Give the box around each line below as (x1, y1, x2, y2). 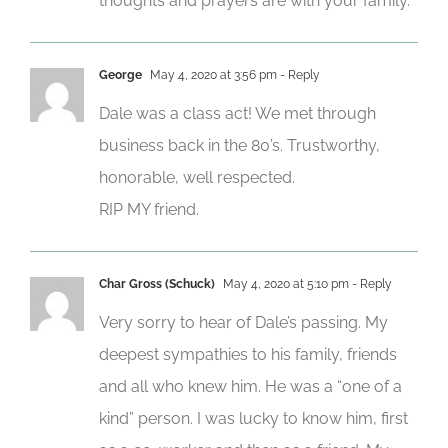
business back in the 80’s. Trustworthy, (99, 135, 380, 155)
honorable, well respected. (99, 167, 295, 187)
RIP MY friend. (99, 199, 199, 219)
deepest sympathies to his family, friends (99, 344, 397, 364)
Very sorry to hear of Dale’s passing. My (99, 312, 388, 332)
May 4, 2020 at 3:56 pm (147, 67, 277, 82)
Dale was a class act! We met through (99, 103, 376, 123)
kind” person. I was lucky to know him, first (99, 408, 408, 428)
